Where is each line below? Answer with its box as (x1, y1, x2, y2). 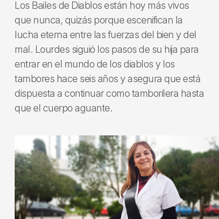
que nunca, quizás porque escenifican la (15, 14, 183, 26)
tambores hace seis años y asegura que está (15, 73, 200, 85)
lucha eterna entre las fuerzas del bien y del (15, 29, 197, 41)
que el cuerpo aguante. (15, 102, 112, 114)
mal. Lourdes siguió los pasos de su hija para (15, 44, 199, 55)
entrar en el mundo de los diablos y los (15, 58, 175, 70)
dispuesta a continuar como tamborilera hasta (15, 88, 204, 99)
